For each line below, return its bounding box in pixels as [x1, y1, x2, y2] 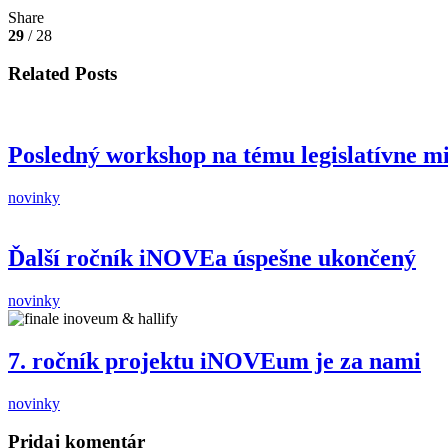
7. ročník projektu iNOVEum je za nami [8, 347, 421, 374]
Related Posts [8, 63, 117, 85]
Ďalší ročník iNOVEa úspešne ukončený [8, 244, 416, 271]
